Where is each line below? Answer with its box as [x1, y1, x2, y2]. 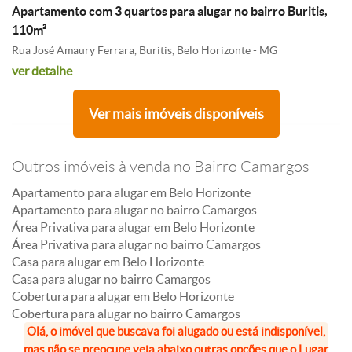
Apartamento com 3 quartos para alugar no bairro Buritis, [12, 4, 328, 18]
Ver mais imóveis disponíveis [88, 105, 264, 122]
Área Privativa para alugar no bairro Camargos [12, 237, 261, 251]
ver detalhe [12, 64, 72, 78]
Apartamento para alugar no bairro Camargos [12, 203, 257, 217]
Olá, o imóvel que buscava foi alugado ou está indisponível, [27, 324, 325, 338]
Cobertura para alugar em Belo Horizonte [12, 289, 234, 303]
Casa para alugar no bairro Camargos [12, 272, 211, 286]
